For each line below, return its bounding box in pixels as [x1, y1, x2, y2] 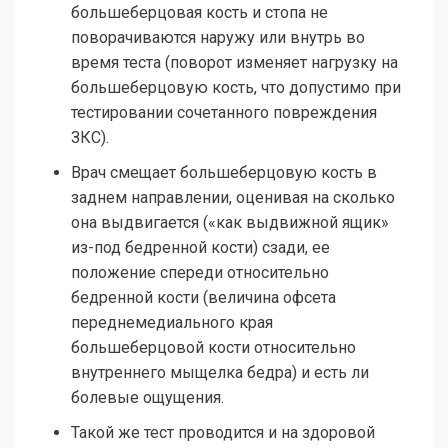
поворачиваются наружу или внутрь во [71, 27, 365, 47]
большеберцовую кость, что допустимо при [71, 77, 401, 97]
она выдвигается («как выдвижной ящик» [71, 212, 389, 232]
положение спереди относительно [71, 262, 329, 282]
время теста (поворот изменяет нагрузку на [71, 52, 398, 72]
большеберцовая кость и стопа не [71, 2, 328, 22]
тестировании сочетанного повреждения [71, 102, 377, 122]
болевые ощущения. [71, 387, 224, 407]
